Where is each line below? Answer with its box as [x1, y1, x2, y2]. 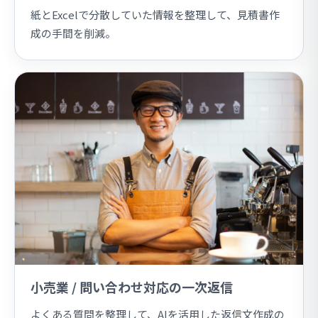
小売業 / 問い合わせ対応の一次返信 [31, 277, 233, 296]
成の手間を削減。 [31, 26, 116, 41]
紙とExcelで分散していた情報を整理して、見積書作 [31, 7, 280, 23]
